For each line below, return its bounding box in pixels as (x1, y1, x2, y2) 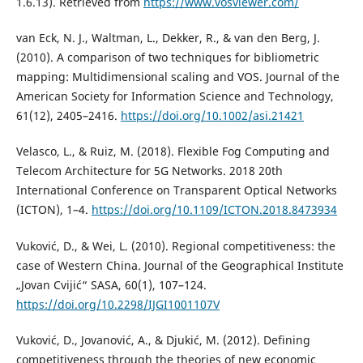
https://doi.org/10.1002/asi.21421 (120, 108, 304, 124)
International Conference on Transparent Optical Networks (15, 182, 337, 199)
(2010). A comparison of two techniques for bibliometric (15, 49, 319, 66)
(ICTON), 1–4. (15, 202, 92, 218)
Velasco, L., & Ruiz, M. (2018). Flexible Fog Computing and (15, 143, 330, 160)
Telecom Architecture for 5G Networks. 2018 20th (15, 163, 283, 179)
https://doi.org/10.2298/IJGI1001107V (15, 296, 220, 312)
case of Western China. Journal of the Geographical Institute (15, 257, 344, 273)
